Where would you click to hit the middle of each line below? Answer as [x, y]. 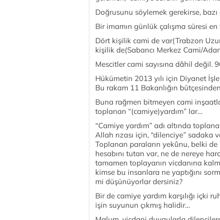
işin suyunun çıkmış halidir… [143, 205]
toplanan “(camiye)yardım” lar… [149, 111]
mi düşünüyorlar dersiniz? [139, 181]
